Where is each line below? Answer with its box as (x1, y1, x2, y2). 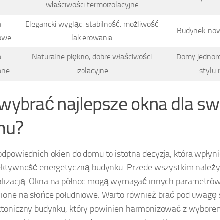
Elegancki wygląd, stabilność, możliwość (25, 19, 159, 28)
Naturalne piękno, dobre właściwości (32, 52, 152, 61)
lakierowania (71, 32, 112, 42)
